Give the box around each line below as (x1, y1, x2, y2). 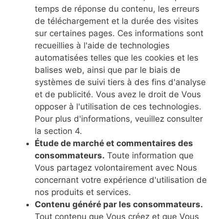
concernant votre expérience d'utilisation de (35, 175, 207, 185)
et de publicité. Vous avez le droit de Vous (35, 89, 201, 99)
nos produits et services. (35, 187, 131, 197)
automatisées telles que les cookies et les (35, 53, 198, 63)
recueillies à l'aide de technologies (35, 41, 170, 50)
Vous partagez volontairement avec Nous (35, 163, 197, 173)
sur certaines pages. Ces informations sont (35, 28, 203, 38)
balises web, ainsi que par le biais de (35, 65, 180, 75)
